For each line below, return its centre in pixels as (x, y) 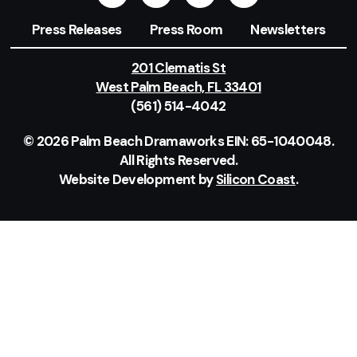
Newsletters (288, 29)
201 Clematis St (178, 68)
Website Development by (137, 179)
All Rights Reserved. (178, 160)
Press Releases (76, 29)
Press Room (186, 29)
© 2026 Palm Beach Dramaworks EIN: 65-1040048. (178, 141)
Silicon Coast (256, 179)
